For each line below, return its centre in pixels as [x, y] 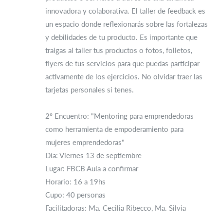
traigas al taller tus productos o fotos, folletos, [119, 50]
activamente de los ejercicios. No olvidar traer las [124, 76]
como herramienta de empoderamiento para [114, 129]
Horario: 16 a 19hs [75, 182]
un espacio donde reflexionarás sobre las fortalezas [127, 24]
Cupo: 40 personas [75, 195]
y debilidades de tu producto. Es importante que [121, 37]
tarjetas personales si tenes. [90, 90]
